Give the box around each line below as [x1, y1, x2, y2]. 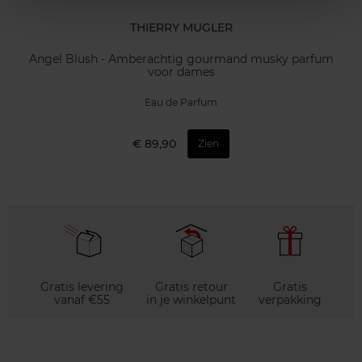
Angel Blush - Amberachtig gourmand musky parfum [28, 52, 334, 66]
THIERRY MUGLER [129, 20, 233, 36]
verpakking [259, 292, 322, 307]
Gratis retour [154, 279, 228, 294]
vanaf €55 [54, 292, 110, 307]
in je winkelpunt [146, 292, 236, 307]
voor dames [147, 65, 215, 79]
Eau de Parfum [145, 96, 217, 109]
